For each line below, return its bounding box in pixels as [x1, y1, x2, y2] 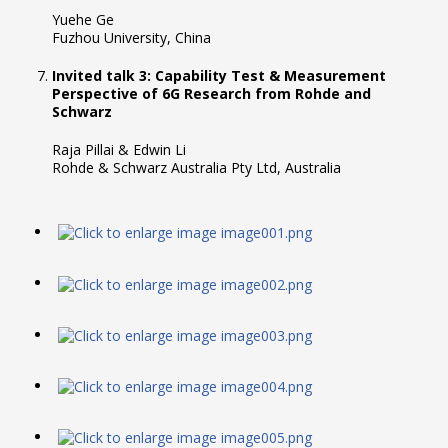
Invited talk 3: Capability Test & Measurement [52, 66, 386, 86]
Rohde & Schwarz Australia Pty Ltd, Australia [52, 158, 341, 178]
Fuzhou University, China [52, 28, 211, 48]
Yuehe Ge [52, 10, 114, 30]
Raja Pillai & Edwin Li [52, 140, 186, 160]
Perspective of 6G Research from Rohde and [52, 84, 371, 104]
